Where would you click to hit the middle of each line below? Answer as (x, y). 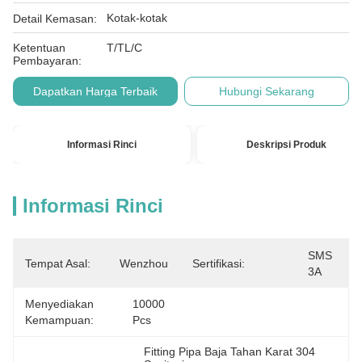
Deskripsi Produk (286, 145)
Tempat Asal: (58, 263)
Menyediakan (59, 304)
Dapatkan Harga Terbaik (95, 91)
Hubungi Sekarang (267, 91)
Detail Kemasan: (55, 19)
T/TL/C (124, 48)
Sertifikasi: (219, 263)
